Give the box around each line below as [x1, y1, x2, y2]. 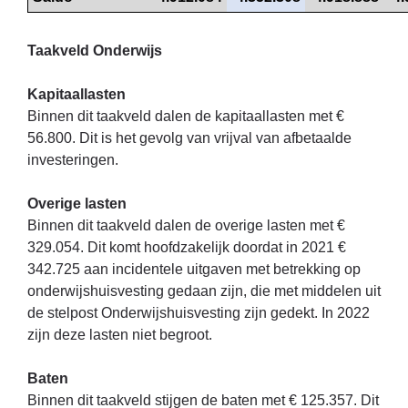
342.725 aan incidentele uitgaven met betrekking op [27, 260, 361, 277]
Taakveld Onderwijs [27, 42, 162, 58]
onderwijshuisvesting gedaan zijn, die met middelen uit [27, 282, 381, 299]
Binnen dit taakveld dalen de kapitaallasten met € [27, 107, 344, 124]
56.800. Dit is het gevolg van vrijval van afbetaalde [27, 129, 352, 146]
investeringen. [27, 151, 118, 168]
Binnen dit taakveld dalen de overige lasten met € [27, 217, 345, 233]
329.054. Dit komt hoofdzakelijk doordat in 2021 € [27, 239, 346, 255]
